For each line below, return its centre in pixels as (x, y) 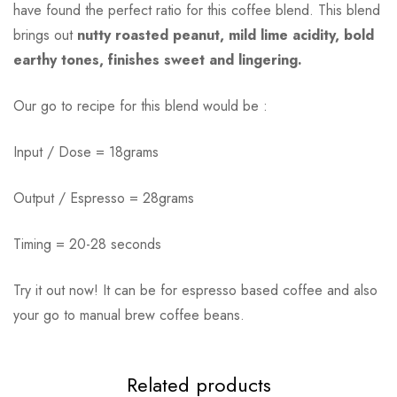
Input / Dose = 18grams (86, 152)
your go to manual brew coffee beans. (129, 315)
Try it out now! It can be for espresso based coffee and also (195, 290)
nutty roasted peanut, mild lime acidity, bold (226, 35)
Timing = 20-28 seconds (87, 244)
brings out (45, 35)
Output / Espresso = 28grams (104, 198)
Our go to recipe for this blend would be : (140, 105)
